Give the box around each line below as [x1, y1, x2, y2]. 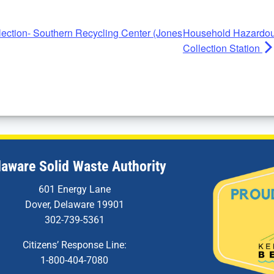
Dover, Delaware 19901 [24, 199, 124, 211]
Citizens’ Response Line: [22, 239, 127, 251]
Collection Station [182, 41, 262, 56]
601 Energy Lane [38, 183, 111, 196]
